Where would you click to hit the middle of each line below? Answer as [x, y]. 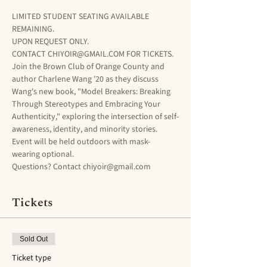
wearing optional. [44, 154]
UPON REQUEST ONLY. [51, 42]
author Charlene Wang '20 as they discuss [86, 79]
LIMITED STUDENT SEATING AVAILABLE [81, 17]
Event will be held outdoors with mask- [81, 142]
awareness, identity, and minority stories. [86, 129]
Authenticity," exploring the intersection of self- [95, 117]
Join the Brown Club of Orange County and [89, 67]
